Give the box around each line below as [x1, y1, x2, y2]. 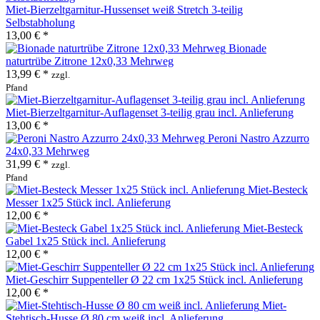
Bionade [229, 41, 266, 54]
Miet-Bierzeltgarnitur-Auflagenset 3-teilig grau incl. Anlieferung [6, 106, 294, 119]
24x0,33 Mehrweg [6, 144, 89, 157]
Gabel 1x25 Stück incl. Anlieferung [6, 234, 166, 247]
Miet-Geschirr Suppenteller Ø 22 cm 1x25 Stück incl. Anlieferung [6, 273, 303, 286]
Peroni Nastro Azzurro [208, 131, 309, 144]
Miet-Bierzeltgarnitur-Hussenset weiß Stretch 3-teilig [6, 3, 243, 16]
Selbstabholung [6, 16, 75, 29]
